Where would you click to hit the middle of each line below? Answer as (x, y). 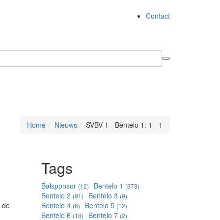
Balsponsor (59, 186)
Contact (158, 16)
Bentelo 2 (57, 196)
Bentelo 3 (104, 196)
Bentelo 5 (100, 206)
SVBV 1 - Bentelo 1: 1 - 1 (124, 125)
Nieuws (66, 125)
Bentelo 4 (57, 206)
